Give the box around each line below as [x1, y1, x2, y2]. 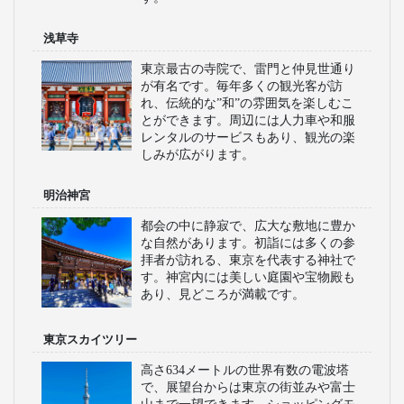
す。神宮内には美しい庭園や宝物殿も [141, 270, 355, 284]
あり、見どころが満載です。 [141, 287, 305, 301]
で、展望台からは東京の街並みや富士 [141, 380, 355, 394]
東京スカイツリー [43, 332, 137, 346]
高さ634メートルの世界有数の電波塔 [141, 363, 349, 377]
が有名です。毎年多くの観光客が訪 [141, 78, 343, 93]
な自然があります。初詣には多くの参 [141, 235, 355, 250]
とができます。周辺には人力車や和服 [141, 113, 355, 127]
